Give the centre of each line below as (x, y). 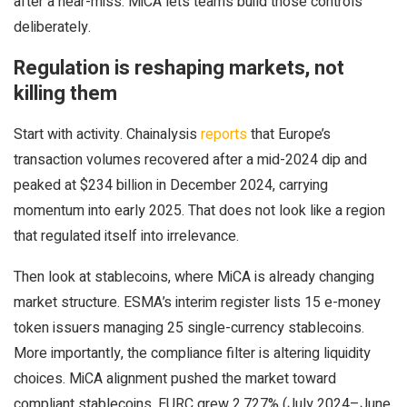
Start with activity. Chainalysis (107, 134)
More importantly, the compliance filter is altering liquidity (192, 353)
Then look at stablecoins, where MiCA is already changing (194, 277)
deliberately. (52, 27)
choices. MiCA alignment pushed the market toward (175, 379)
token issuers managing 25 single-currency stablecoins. (189, 328)
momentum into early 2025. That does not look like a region (199, 211)
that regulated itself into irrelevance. (126, 236)
